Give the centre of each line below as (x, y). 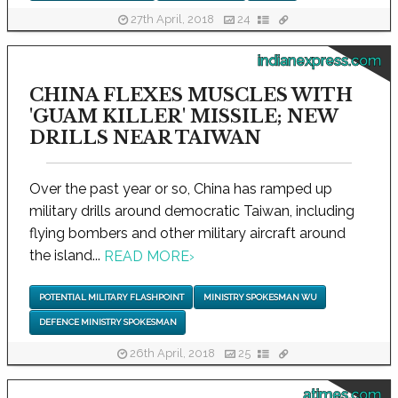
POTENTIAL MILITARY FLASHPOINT (111, 298)
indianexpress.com (319, 60)
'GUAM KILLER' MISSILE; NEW (183, 116)
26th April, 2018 (172, 354)
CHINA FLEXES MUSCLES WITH (191, 95)
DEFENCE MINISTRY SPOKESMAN (107, 322)
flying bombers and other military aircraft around (187, 233)
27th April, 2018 (172, 20)
